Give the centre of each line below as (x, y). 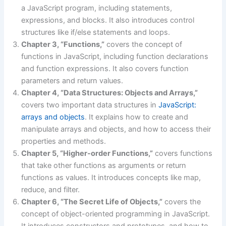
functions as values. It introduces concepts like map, (111, 178)
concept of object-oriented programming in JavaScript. (116, 214)
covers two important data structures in (90, 105)
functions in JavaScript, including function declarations (115, 57)
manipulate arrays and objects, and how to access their (116, 129)
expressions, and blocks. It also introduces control (108, 20)
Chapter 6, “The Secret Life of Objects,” (92, 202)
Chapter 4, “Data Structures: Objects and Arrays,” (110, 93)
